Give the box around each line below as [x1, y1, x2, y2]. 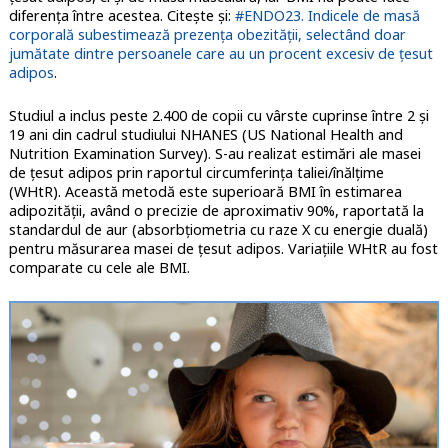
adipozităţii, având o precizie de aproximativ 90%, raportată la [8, 201, 424, 221]
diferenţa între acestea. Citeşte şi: [8, 6, 235, 26]
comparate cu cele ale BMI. [8, 258, 190, 278]
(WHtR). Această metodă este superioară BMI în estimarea [8, 182, 402, 202]
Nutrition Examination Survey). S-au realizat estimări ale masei [8, 144, 421, 164]
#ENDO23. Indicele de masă [234, 6, 420, 26]
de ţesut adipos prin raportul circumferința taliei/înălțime [8, 163, 384, 183]
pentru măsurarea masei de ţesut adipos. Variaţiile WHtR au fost [8, 239, 438, 259]
